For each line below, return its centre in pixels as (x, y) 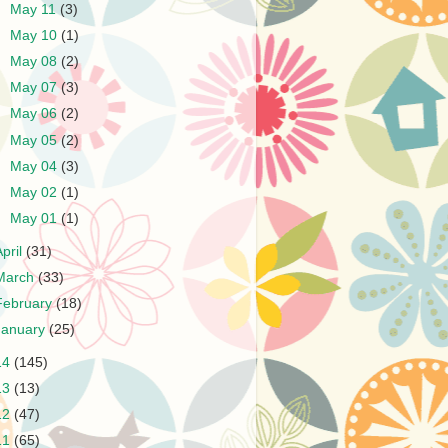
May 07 (36, 88)
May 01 (36, 218)
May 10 (36, 35)
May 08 (36, 62)
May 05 (36, 140)
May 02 (36, 192)
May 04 (36, 166)
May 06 (36, 114)
